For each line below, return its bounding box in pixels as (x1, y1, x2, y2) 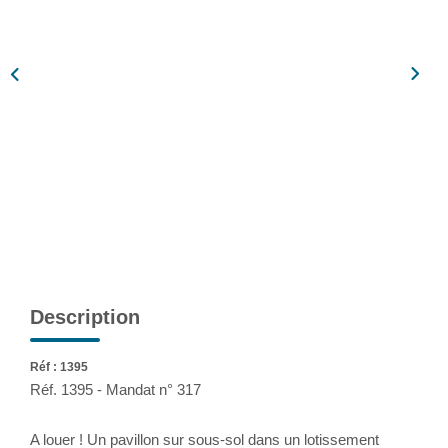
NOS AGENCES (158, 101, 290, 121)
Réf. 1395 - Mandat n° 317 (30, 380, 201, 398)
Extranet (194, 31, 254, 48)
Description (30, 305, 140, 328)
